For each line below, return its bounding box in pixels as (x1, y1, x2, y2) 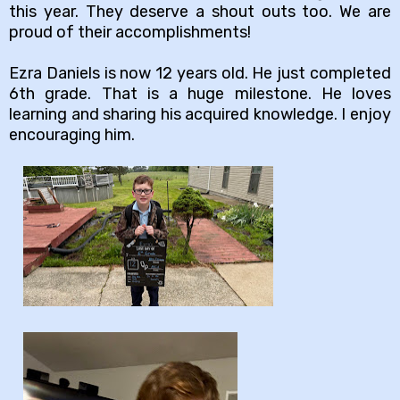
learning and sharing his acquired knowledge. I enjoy (9, 104, 391, 124)
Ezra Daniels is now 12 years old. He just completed (9, 62, 391, 83)
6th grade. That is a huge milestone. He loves (9, 83, 391, 104)
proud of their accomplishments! (9, 21, 251, 42)
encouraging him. (9, 124, 138, 145)
